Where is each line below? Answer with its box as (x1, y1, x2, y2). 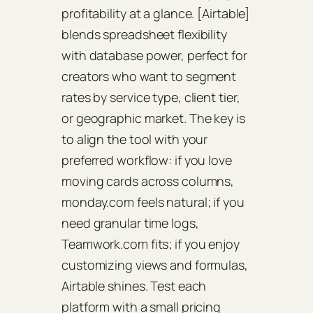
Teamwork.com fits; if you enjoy (61, 235, 240, 253)
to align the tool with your (61, 131, 208, 148)
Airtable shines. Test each (61, 277, 207, 295)
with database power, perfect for (61, 47, 247, 64)
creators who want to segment (61, 68, 237, 85)
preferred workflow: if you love (61, 152, 232, 169)
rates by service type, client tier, (61, 89, 240, 106)
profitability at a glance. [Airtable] (61, 5, 250, 22)
